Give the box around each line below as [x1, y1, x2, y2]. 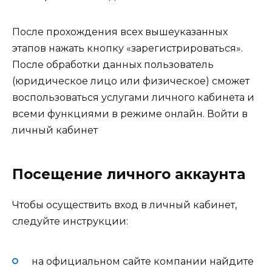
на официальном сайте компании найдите [32, 255, 254, 267]
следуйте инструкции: [12, 216, 128, 228]
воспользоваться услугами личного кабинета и [12, 92, 254, 104]
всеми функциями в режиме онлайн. [12, 108, 207, 120]
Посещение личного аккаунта [12, 166, 245, 183]
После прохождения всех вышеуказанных [12, 26, 228, 38]
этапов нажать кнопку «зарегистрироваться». [12, 42, 243, 55]
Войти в [207, 108, 248, 120]
